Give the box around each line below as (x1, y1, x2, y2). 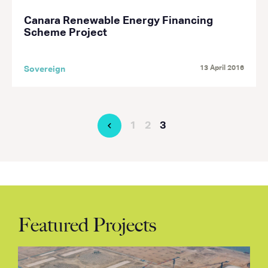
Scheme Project (24, 28, 107, 38)
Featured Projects (18, 214, 156, 236)
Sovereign (24, 65, 65, 74)
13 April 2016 (200, 65, 244, 72)
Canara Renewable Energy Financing (24, 16, 213, 26)
